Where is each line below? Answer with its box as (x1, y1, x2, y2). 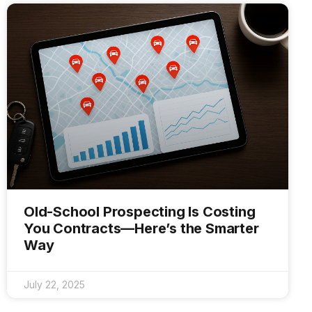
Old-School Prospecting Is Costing (24, 203, 256, 220)
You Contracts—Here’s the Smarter (24, 219, 259, 237)
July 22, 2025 (24, 278, 85, 290)
